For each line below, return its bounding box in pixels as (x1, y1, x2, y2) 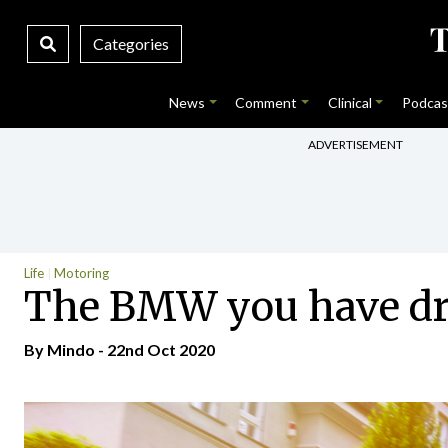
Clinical (327, 94, 372, 111)
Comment (235, 94, 298, 111)
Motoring (54, 265, 109, 281)
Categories (92, 34, 169, 53)
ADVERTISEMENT (308, 136, 403, 152)
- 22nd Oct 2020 (95, 340, 215, 359)
